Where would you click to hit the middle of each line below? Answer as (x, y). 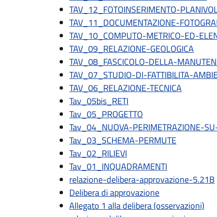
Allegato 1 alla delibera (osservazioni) (137, 206)
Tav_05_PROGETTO (106, 114)
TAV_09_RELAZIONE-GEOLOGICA (132, 49)
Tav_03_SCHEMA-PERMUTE (123, 140)
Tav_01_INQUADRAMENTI (118, 166)
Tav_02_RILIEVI (98, 153)
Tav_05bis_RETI (99, 101)
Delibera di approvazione (115, 193)
